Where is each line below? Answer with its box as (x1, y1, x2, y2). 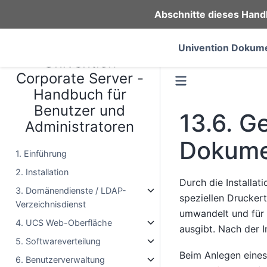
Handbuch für (33, 86, 126, 103)
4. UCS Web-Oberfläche (15, 218, 113, 228)
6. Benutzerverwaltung (15, 254, 105, 265)
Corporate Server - (15, 70, 144, 87)
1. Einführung (15, 148, 67, 159)
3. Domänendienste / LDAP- (15, 185, 127, 195)
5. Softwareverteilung (15, 236, 101, 246)
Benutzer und (34, 102, 126, 119)
